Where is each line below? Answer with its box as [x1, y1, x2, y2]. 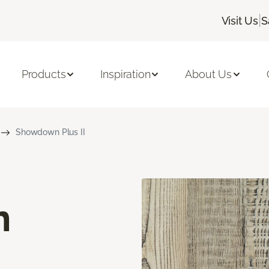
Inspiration [100, 68, 151, 81]
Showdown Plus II [15, 127, 85, 137]
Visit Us [221, 14, 259, 27]
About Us [185, 68, 232, 81]
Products [21, 68, 66, 81]
